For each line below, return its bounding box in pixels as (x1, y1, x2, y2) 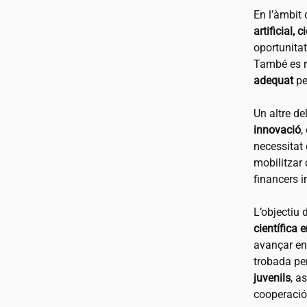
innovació (253, 123, 301, 136)
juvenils (253, 271, 291, 284)
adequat (253, 74, 293, 87)
